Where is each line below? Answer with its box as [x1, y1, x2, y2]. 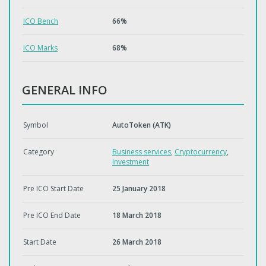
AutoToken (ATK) [112, 120, 171, 130]
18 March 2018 [112, 210, 161, 220]
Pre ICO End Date [23, 210, 81, 220]
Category [23, 147, 54, 157]
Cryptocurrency [175, 147, 227, 157]
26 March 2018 [112, 237, 161, 247]
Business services [112, 147, 171, 157]
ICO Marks [23, 43, 58, 53]
